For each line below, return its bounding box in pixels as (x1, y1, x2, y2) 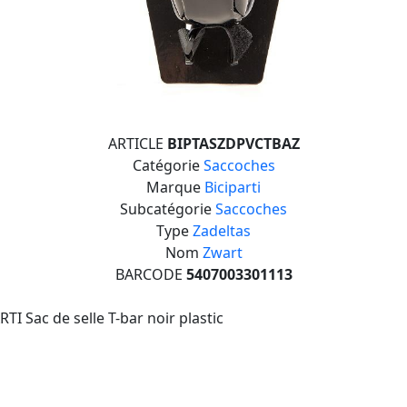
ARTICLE (107, 134, 167, 154)
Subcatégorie (120, 199, 215, 219)
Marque (146, 177, 204, 197)
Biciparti (204, 177, 261, 197)
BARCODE (114, 264, 186, 284)
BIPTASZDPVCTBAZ (166, 134, 300, 154)
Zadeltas (193, 221, 251, 241)
